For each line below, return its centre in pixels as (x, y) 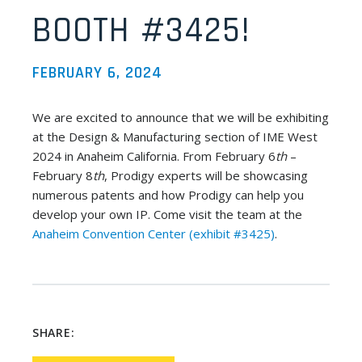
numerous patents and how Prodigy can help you (168, 195)
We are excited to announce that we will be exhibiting (181, 118)
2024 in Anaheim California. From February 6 (154, 156)
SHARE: (54, 333)
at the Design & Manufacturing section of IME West (175, 137)
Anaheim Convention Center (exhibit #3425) (154, 234)
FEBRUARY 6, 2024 (97, 73)
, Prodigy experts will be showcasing (206, 176)
